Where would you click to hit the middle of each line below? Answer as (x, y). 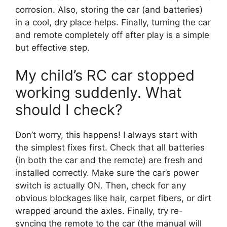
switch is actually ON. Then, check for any (101, 186)
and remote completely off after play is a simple (112, 35)
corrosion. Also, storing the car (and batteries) (109, 9)
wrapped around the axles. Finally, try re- (99, 211)
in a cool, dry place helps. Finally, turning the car (113, 22)
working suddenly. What (99, 93)
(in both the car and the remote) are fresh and (109, 160)
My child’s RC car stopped (105, 75)
